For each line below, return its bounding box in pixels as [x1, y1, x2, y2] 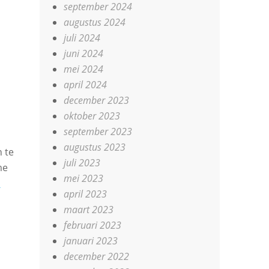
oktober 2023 [64, 109, 121, 122]
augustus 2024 [64, 16, 126, 29]
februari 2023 [64, 219, 122, 232]
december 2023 [64, 94, 130, 107]
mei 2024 [64, 62, 104, 76]
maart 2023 [64, 203, 114, 216]
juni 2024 [64, 47, 104, 60]
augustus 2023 [64, 141, 126, 154]
